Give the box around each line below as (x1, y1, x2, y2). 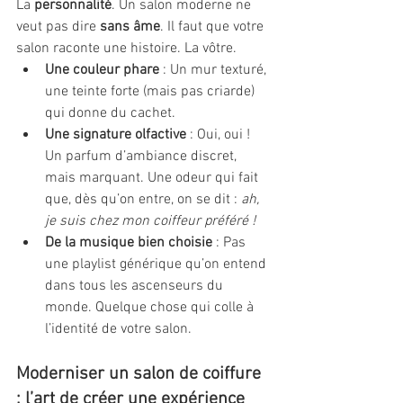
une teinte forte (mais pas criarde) (45, 83, 258, 101)
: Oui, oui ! (186, 126, 254, 144)
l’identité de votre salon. (45, 320, 192, 338)
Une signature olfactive (45, 126, 186, 144)
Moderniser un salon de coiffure (16, 363, 265, 385)
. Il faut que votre (160, 18, 267, 36)
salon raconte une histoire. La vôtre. (16, 40, 237, 58)
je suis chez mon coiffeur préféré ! (45, 212, 255, 230)
